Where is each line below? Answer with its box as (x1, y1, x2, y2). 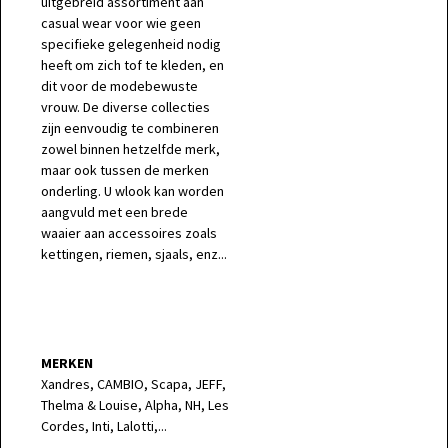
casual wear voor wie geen (41, 14, 201, 32)
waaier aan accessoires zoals (41, 224, 217, 242)
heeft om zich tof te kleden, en (41, 56, 224, 74)
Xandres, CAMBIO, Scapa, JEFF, (41, 375, 226, 393)
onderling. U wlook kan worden (41, 182, 224, 200)
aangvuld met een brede (41, 203, 188, 221)
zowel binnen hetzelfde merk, (41, 140, 220, 158)
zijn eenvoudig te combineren (41, 119, 219, 137)
